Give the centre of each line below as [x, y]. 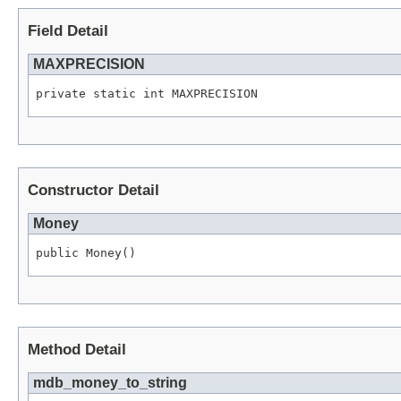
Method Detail [77, 349]
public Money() [86, 252]
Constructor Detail [94, 190]
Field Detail [68, 31]
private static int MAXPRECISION [147, 93]
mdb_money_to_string [110, 382]
